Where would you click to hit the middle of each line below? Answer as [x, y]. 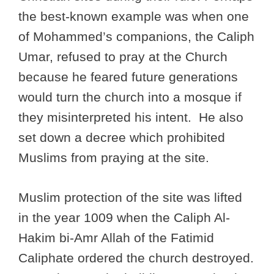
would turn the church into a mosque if [130, 97]
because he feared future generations [128, 77]
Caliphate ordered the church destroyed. [136, 257]
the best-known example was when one [134, 17]
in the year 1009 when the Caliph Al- [124, 217]
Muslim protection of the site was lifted [130, 197]
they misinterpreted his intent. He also [131, 117]
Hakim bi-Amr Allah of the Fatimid [116, 237]
